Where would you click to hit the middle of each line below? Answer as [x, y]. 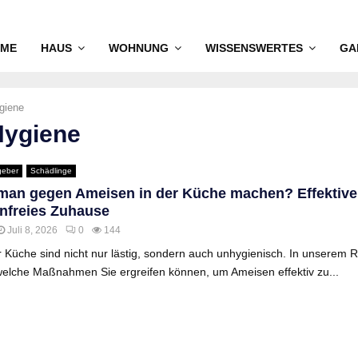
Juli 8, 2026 [32, 230]
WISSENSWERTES [254, 48]
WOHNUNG [138, 48]
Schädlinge [51, 171]
